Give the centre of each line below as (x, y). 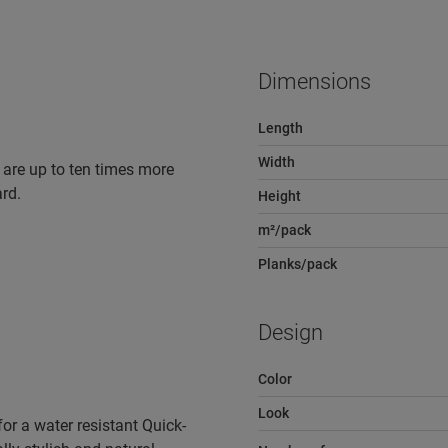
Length (280, 128)
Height (279, 196)
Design (290, 332)
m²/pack (284, 230)
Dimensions (314, 81)
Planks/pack (297, 264)
